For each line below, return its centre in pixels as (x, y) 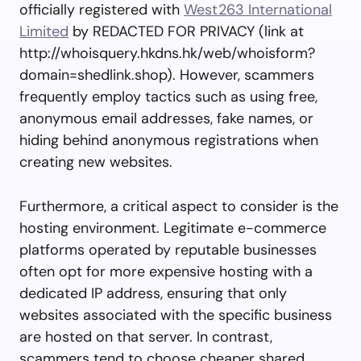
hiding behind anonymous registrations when (169, 140)
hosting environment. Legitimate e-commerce (173, 228)
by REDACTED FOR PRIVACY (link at (186, 31)
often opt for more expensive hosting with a (166, 271)
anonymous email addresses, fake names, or (166, 118)
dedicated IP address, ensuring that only (153, 293)
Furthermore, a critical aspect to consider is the (179, 206)
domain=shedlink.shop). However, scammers (167, 75)
